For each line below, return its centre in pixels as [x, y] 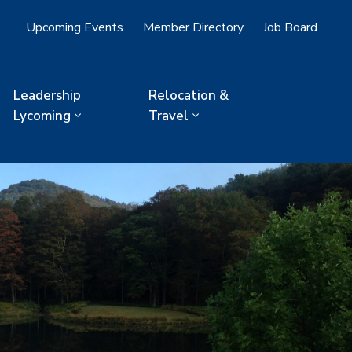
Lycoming [42, 116]
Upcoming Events [75, 27]
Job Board [291, 27]
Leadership [47, 96]
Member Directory [194, 27]
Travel [169, 116]
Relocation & [189, 96]
